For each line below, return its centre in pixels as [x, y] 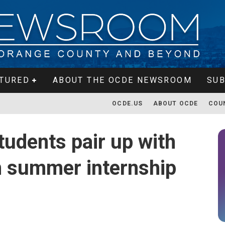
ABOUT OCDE [176, 103]
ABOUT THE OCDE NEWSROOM [122, 80]
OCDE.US [128, 103]
